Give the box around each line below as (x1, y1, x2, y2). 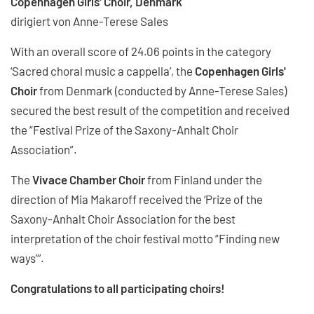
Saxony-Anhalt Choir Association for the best (11, 211, 235, 226)
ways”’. (11, 250, 44, 265)
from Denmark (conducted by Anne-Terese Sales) (37, 83, 287, 97)
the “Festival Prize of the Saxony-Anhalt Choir (11, 122, 238, 137)
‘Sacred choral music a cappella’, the (11, 63, 193, 78)
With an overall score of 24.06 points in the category (11, 43, 271, 58)
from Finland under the (145, 172, 262, 186)
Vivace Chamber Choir (32, 172, 145, 186)
